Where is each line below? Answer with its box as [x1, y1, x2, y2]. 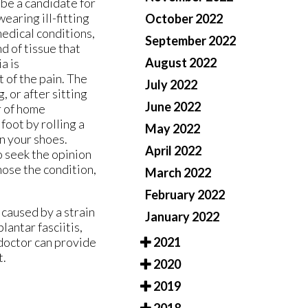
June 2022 [145, 99, 201, 115]
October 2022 [145, 11, 223, 27]
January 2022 [145, 209, 219, 225]
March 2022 [145, 165, 211, 181]
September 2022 [145, 33, 236, 49]
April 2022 [145, 143, 201, 159]
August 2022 [145, 55, 217, 71]
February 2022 [145, 187, 225, 203]
